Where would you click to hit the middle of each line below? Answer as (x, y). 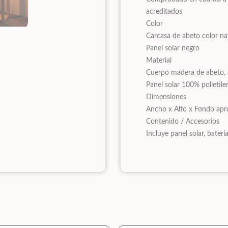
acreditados (164, 11)
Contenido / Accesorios (183, 121)
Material (159, 60)
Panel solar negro (173, 48)
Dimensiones (166, 97)
